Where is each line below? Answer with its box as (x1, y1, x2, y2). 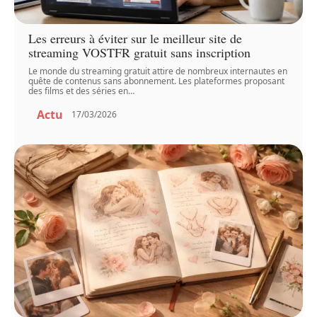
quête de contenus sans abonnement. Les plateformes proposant (28, 74, 285, 87)
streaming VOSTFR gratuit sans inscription (28, 43, 251, 61)
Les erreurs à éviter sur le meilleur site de (28, 29, 243, 47)
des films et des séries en (28, 84, 129, 97)
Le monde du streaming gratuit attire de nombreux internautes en (28, 64, 288, 77)
